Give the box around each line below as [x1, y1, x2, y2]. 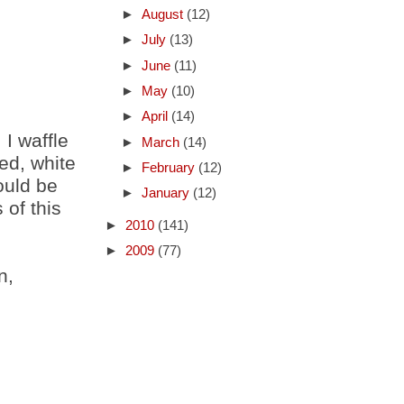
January [141, 186, 193, 201]
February [141, 160, 198, 175]
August [141, 7, 187, 23]
